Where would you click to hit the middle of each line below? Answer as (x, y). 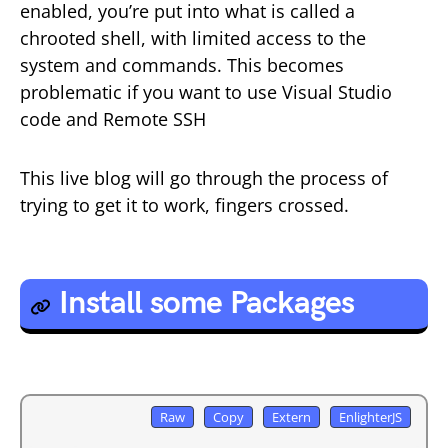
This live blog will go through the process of (204, 178)
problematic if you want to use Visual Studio (206, 92)
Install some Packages (207, 303)
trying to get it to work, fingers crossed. (184, 205)
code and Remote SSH (113, 119)
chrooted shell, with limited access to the (193, 38)
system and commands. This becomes (182, 65)
